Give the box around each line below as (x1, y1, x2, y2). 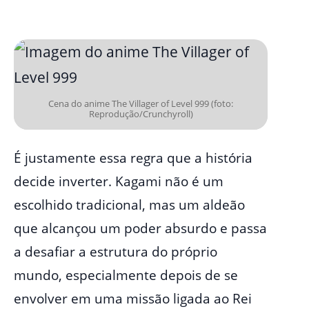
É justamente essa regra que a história (14, 148, 252, 167)
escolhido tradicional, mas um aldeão (14, 195, 245, 214)
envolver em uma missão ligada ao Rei (14, 289, 252, 308)
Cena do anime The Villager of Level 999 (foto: (48, 97, 233, 110)
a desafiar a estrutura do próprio (14, 242, 217, 261)
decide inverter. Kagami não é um (14, 172, 223, 190)
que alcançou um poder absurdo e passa (14, 219, 267, 237)
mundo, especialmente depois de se (14, 266, 238, 284)
